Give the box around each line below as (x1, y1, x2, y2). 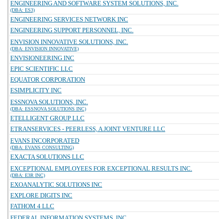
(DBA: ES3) (10, 7, 35, 13)
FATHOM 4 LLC (10, 202, 54, 210)
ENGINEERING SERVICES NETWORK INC (10, 16, 128, 23)
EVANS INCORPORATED (10, 137, 79, 144)
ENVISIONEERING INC (10, 54, 74, 62)
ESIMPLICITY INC (10, 87, 62, 94)
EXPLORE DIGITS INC (10, 192, 72, 199)
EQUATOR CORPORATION (10, 76, 85, 83)
